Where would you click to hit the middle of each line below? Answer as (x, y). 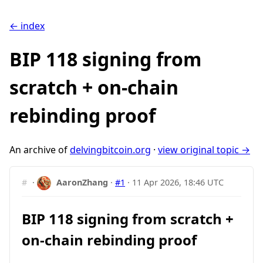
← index (27, 26)
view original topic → (204, 149)
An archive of (40, 149)
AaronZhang (82, 182)
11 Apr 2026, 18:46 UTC (178, 182)
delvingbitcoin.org (110, 149)
